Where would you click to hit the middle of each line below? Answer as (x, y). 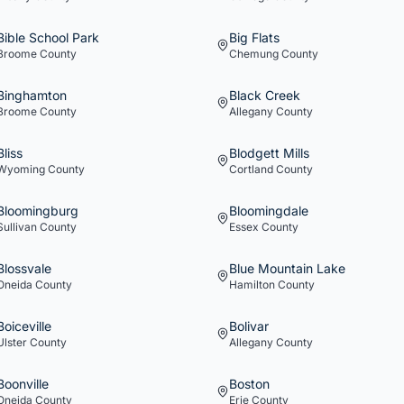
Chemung (254, 54)
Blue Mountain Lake (287, 268)
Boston (249, 384)
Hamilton (252, 285)
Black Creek (265, 95)
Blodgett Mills (269, 153)
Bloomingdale (269, 211)
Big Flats (254, 37)
